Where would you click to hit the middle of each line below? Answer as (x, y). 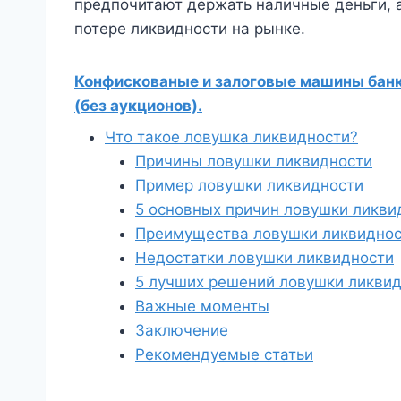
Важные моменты (202, 306)
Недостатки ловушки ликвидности (264, 257)
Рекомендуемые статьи (224, 354)
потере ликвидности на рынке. (190, 28)
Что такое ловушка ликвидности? (231, 137)
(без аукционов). (138, 105)
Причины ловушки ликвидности (254, 161)
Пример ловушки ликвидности (249, 185)
